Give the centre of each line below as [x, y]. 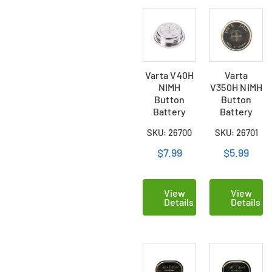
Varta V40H [169, 75]
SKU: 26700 [170, 132]
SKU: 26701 [236, 132]
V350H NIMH [236, 87]
